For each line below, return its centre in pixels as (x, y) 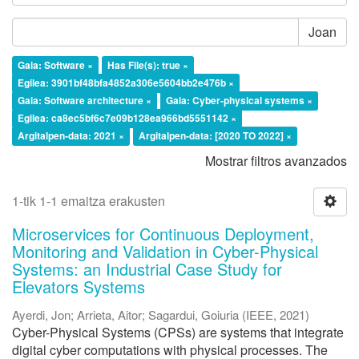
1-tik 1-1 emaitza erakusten (89, 200)
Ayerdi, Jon (41, 314)
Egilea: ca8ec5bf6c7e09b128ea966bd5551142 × (127, 117)
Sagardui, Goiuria (194, 314)
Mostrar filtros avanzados (276, 160)
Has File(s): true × (148, 65)
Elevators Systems (79, 286)
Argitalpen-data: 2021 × (71, 135)
